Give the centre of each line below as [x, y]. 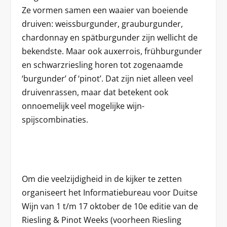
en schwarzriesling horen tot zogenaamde [102, 65]
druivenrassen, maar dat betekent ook [95, 92]
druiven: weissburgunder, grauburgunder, [102, 24]
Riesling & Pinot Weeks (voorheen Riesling [101, 220]
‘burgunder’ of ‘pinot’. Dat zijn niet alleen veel [107, 78]
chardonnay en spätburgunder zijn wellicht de [109, 37]
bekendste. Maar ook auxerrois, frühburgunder [112, 51]
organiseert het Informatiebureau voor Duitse [109, 192]
